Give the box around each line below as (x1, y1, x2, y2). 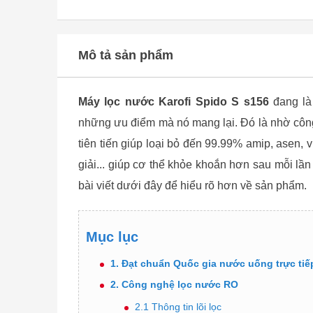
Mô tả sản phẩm (78, 48, 173, 62)
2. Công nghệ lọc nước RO (110, 279, 238, 290)
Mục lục (86, 229, 138, 245)
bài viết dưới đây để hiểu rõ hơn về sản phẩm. (78, 180, 307, 191)
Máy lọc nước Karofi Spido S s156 (78, 96, 269, 108)
